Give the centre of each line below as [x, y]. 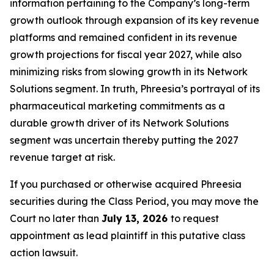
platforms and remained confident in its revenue [124, 37]
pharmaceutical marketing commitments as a [117, 106]
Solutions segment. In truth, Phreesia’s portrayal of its [135, 89]
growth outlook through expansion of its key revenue [135, 20]
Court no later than [56, 218]
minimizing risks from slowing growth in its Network [129, 72]
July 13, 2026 [136, 218]
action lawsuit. [44, 253]
